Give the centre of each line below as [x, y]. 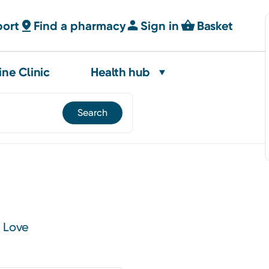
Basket [215, 26]
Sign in [160, 26]
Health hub [120, 72]
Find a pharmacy [80, 26]
